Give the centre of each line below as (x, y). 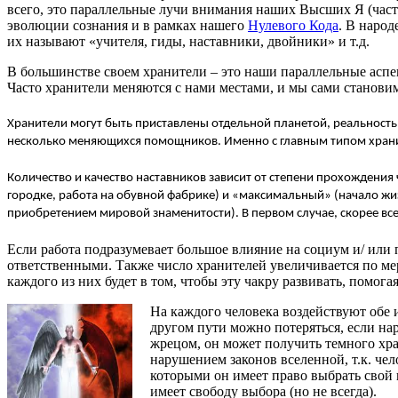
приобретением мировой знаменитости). (124, 214)
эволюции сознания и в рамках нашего (127, 25)
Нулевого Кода (293, 25)
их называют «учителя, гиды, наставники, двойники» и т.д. (188, 41)
